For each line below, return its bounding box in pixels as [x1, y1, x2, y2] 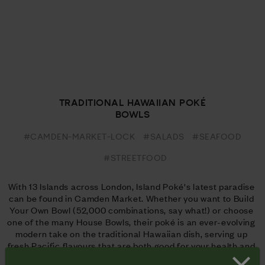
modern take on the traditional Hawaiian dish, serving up [15, 227, 248, 240]
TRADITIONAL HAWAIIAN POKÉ [59, 96, 206, 108]
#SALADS [143, 131, 185, 141]
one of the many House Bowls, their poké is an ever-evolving [7, 215, 256, 228]
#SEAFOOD [192, 131, 242, 141]
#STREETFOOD [104, 152, 167, 163]
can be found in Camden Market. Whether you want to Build [9, 191, 254, 204]
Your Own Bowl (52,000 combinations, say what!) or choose [9, 203, 254, 216]
